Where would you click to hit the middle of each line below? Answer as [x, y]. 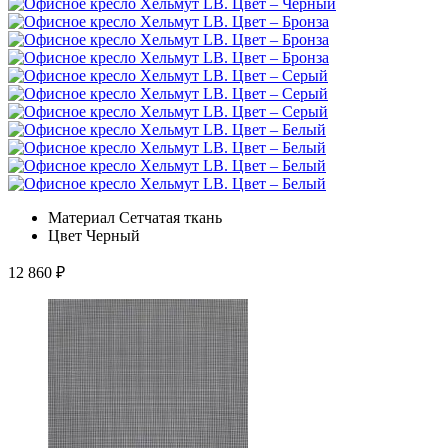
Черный [113, 235]
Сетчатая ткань [170, 217]
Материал [81, 217]
